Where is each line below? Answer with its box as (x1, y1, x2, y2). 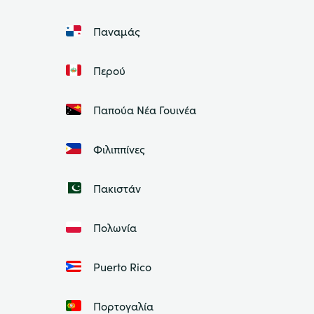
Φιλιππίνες (93, 140, 145, 156)
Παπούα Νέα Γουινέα (93, 101, 196, 117)
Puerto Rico (93, 258, 151, 274)
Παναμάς (93, 22, 140, 39)
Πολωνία (93, 219, 137, 235)
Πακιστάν (93, 179, 141, 196)
